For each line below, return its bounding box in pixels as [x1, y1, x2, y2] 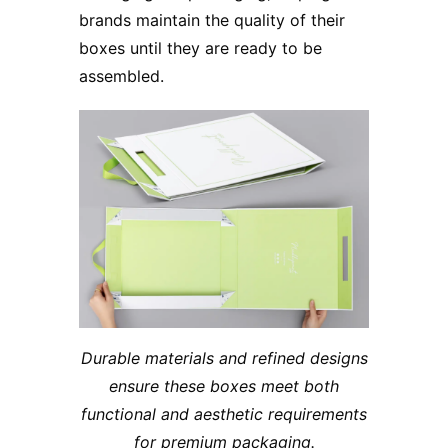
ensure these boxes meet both [109, 376, 339, 397]
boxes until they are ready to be [79, 38, 322, 59]
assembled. [79, 66, 164, 87]
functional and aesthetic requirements [81, 404, 367, 425]
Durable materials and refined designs [80, 348, 368, 369]
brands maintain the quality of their [79, 10, 345, 31]
